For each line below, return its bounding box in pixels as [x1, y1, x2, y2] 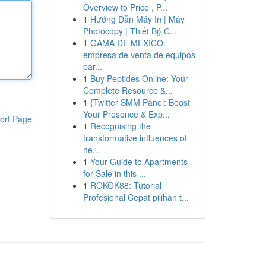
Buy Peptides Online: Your [90, 72, 188, 84]
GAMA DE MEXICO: [90, 37, 166, 49]
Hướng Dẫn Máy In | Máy [90, 13, 185, 25]
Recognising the [90, 120, 151, 132]
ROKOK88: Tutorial [90, 179, 161, 191]
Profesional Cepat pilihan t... [83, 191, 189, 203]
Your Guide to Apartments [90, 156, 188, 167]
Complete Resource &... [83, 84, 173, 96]
